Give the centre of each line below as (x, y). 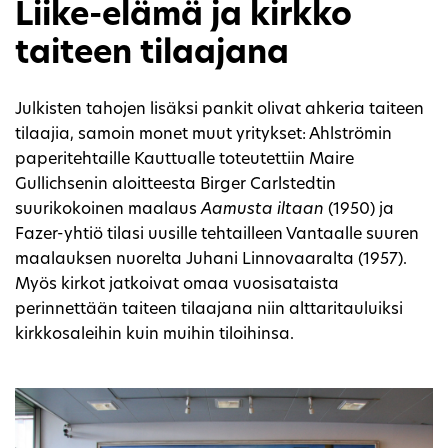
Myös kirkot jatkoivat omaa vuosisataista (177, 285)
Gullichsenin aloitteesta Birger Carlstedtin (175, 185)
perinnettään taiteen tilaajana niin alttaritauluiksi (209, 310)
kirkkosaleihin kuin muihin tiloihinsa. (154, 335)
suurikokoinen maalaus (108, 210)
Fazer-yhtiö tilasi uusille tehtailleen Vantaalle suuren (217, 235)
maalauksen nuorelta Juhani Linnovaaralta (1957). (211, 260)
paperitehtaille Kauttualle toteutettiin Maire (184, 160)
